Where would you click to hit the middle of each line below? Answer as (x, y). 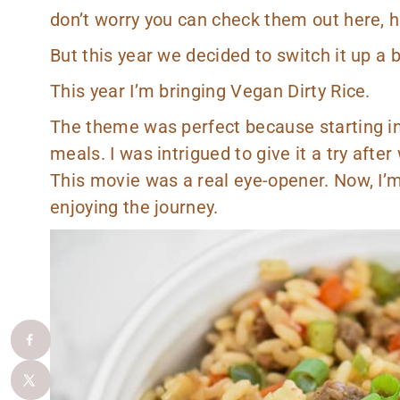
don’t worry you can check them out (197, 19)
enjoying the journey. (134, 207)
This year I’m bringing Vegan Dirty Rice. (210, 91)
